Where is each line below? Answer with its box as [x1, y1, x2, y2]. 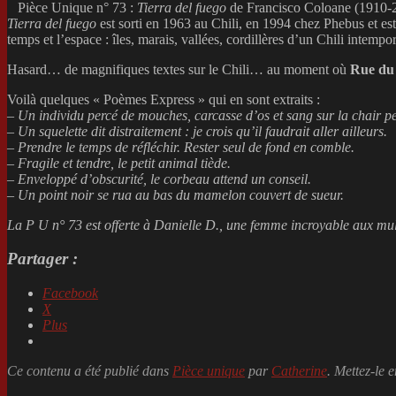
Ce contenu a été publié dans [7, 363, 172, 379]
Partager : [7, 249, 78, 269]
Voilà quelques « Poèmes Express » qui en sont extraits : [7, 91, 320, 107]
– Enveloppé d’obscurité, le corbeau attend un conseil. [7, 171, 311, 187]
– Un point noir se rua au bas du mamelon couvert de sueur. [7, 187, 344, 202]
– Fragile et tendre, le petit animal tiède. [7, 155, 231, 171]
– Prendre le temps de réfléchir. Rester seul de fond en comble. [7, 139, 354, 155]
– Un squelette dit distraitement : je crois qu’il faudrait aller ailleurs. [7, 123, 387, 139]
